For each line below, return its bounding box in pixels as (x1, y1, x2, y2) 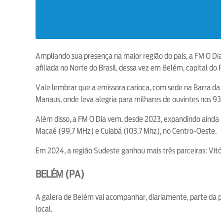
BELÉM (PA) (36, 168, 84, 180)
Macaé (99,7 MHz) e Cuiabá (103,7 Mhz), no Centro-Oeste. (36, 126, 217, 136)
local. (36, 204, 54, 214)
